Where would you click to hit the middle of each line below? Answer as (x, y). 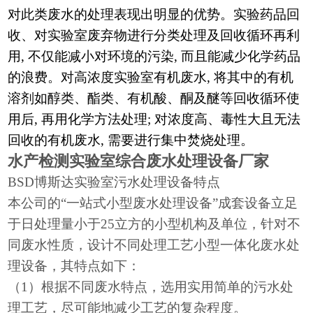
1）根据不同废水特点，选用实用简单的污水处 (158, 287)
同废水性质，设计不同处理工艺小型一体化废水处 (154, 245)
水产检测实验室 (62, 161)
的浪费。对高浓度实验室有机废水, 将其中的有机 (151, 77)
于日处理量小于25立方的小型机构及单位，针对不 (154, 224)
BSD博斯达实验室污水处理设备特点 (114, 182)
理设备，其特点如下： (74, 266)
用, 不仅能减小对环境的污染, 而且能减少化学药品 (154, 56)
